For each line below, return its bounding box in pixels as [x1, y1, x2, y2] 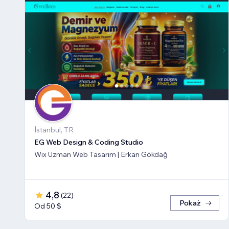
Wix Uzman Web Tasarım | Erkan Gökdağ [34, 150, 168, 159]
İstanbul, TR [34, 125, 74, 135]
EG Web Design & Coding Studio [34, 138, 143, 147]
